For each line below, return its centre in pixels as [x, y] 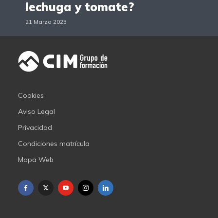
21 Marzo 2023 [46, 22]
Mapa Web [36, 160]
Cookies [31, 96]
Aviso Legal [37, 112]
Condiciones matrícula [54, 144]
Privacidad [35, 128]
